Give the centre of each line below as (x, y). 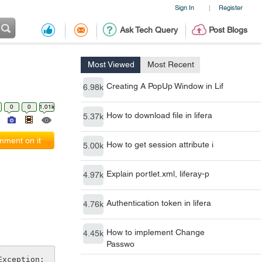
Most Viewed (111, 64)
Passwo (120, 244)
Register (230, 7)
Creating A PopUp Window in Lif (165, 86)
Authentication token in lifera (159, 203)
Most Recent (171, 64)
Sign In (184, 7)
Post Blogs (228, 30)
